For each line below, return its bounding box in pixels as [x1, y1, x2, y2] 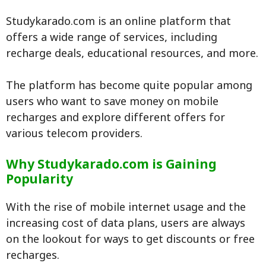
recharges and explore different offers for [6, 112, 225, 126]
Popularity [6, 172, 73, 189]
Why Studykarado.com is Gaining [6, 157, 217, 175]
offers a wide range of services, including [6, 31, 217, 46]
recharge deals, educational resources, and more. [6, 47, 258, 62]
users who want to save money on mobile [6, 96, 218, 110]
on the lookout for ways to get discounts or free [6, 233, 255, 248]
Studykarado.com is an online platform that [6, 15, 231, 30]
